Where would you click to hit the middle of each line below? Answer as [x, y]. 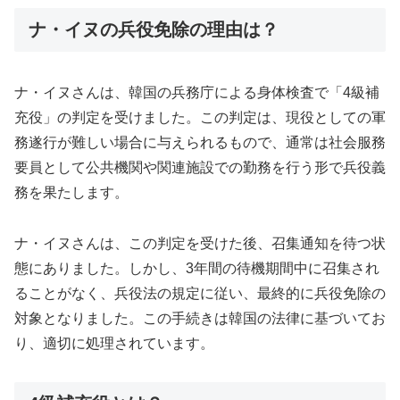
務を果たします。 [71, 193]
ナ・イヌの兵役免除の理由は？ [154, 29]
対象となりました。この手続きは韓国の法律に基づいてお [200, 318]
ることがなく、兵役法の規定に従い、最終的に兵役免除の [200, 293]
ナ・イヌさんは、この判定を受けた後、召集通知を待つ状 [200, 243]
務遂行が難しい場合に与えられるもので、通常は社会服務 [200, 143]
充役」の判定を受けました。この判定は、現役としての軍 [200, 118]
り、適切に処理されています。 [114, 343]
